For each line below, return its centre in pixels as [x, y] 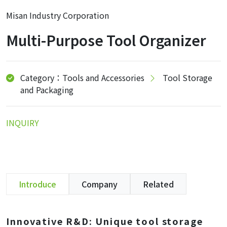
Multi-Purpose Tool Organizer [106, 40]
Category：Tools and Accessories [82, 78]
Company [100, 184]
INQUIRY [23, 123]
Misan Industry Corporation [58, 15]
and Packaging [47, 90]
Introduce [37, 184]
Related [158, 184]
